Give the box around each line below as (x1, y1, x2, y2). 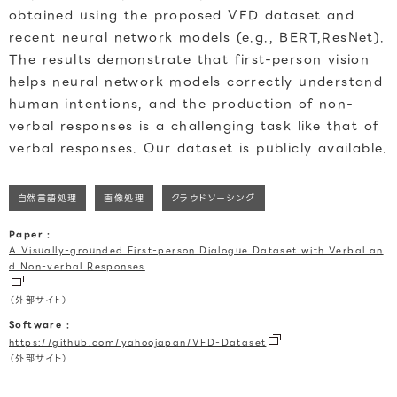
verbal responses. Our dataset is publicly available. (9, 138, 388, 158)
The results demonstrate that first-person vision (9, 50, 370, 69)
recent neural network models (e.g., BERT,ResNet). (9, 27, 385, 47)
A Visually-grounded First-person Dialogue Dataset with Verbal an (9, 243, 384, 258)
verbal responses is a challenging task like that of (9, 116, 379, 136)
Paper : (9, 227, 51, 242)
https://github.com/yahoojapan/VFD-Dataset (9, 335, 267, 350)
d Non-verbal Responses (9, 259, 145, 274)
